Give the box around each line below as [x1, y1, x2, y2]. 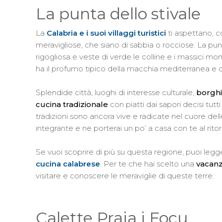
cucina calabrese [36, 159, 100, 169]
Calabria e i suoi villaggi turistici [47, 28, 166, 38]
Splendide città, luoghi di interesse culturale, [36, 88, 196, 98]
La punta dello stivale [36, 4, 201, 24]
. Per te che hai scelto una [100, 159, 196, 169]
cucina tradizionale [36, 100, 108, 110]
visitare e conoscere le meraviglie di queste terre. [36, 171, 214, 181]
